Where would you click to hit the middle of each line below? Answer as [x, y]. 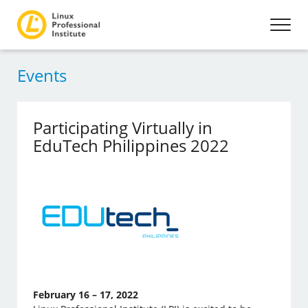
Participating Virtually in [123, 128]
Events [42, 75]
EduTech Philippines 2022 [131, 145]
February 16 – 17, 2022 [86, 295]
